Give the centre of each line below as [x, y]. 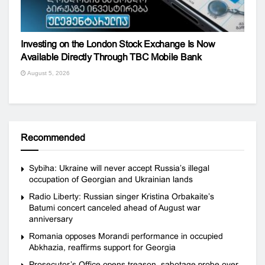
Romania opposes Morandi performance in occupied [126, 236]
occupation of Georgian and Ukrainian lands [111, 179]
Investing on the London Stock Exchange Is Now [118, 44]
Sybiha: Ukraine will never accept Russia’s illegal [119, 168]
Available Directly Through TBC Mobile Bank [111, 57]
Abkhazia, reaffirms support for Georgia [102, 247]
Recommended [53, 138]
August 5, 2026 [48, 73]
